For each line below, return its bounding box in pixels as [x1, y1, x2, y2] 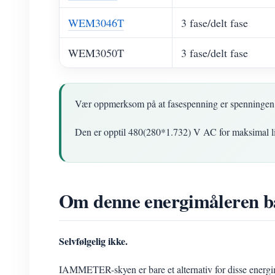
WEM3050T [68, 45, 124, 60]
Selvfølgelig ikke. [59, 234, 128, 248]
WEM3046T [68, 15, 124, 30]
